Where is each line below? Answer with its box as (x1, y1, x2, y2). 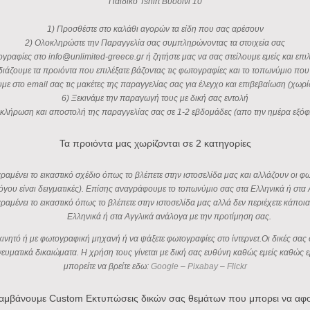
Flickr (226, 262, 247, 272)
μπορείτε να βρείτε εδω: (63, 262, 151, 272)
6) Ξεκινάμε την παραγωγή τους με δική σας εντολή (62, 93, 248, 103)
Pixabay (187, 262, 218, 272)
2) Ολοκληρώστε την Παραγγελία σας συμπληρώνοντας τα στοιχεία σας (25, 37, 285, 48)
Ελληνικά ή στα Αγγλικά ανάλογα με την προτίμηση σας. (66, 212, 271, 222)
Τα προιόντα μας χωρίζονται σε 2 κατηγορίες (59, 137, 251, 149)
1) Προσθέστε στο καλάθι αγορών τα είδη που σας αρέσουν (46, 24, 264, 34)
